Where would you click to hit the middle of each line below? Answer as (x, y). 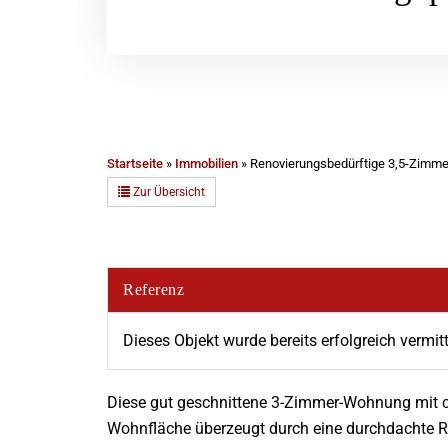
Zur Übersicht (167, 192)
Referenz (153, 289)
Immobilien (206, 163)
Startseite (135, 163)
